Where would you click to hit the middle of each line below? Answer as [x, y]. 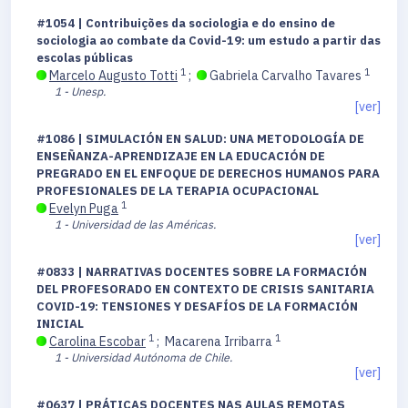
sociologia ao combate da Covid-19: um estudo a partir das [209, 41]
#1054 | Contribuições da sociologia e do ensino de [186, 24]
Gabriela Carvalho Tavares [286, 76]
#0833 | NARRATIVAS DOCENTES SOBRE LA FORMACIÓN [202, 272]
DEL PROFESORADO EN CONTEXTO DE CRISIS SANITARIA [205, 290]
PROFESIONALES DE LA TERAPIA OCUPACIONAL [178, 191]
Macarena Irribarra [220, 342]
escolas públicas [85, 58]
